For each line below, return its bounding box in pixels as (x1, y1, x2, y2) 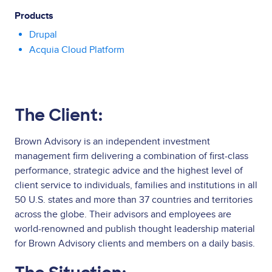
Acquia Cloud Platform (29, 43, 124, 56)
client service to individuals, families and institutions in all (15, 178, 257, 191)
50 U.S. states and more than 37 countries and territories (15, 193, 253, 206)
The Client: (15, 104, 103, 126)
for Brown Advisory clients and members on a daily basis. (15, 237, 257, 250)
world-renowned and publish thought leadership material (15, 222, 255, 235)
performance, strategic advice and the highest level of (15, 164, 243, 177)
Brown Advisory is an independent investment (15, 135, 210, 148)
